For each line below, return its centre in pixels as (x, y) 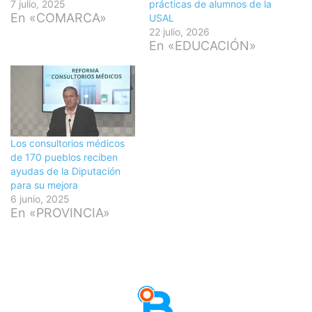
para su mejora (44, 185)
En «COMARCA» (58, 17)
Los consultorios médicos (68, 143)
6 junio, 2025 (40, 199)
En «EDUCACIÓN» (203, 45)
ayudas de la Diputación (65, 171)
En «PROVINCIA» (60, 213)
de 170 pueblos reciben (64, 157)
